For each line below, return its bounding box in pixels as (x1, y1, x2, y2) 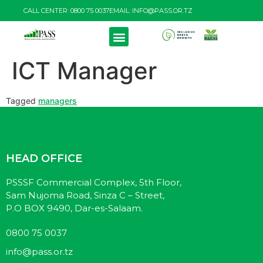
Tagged (6, 96, 38, 106)
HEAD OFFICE (6, 152, 82, 165)
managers (38, 96, 77, 106)
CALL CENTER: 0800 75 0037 (23, 6, 109, 15)
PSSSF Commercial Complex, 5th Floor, (6, 177, 181, 188)
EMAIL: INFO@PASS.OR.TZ (109, 6, 193, 15)
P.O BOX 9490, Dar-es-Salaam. (6, 203, 143, 214)
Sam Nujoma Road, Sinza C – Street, (6, 190, 164, 201)
